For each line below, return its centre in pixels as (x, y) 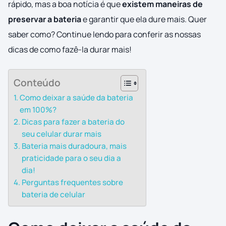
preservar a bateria (45, 19)
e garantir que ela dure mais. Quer (144, 19)
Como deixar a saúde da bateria (77, 98)
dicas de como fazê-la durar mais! (70, 50)
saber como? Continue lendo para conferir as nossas (104, 35)
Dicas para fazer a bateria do (73, 122)
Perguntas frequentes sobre (73, 183)
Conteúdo (37, 83)
